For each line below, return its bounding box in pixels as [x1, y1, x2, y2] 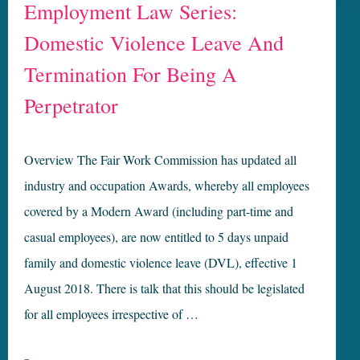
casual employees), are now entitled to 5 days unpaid [24, 228, 288, 246]
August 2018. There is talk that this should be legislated [24, 280, 305, 297]
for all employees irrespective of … [24, 305, 198, 323]
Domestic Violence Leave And [24, 29, 284, 57]
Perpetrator [24, 92, 118, 120]
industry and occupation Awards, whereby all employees [24, 177, 309, 194]
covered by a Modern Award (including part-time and [24, 202, 293, 220]
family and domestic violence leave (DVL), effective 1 [24, 254, 297, 272]
